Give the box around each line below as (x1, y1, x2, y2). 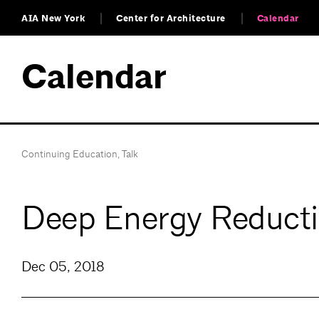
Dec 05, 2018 (21, 258, 105, 276)
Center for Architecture (116, 12, 226, 25)
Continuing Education (21, 147, 117, 160)
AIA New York (21, 12, 85, 25)
